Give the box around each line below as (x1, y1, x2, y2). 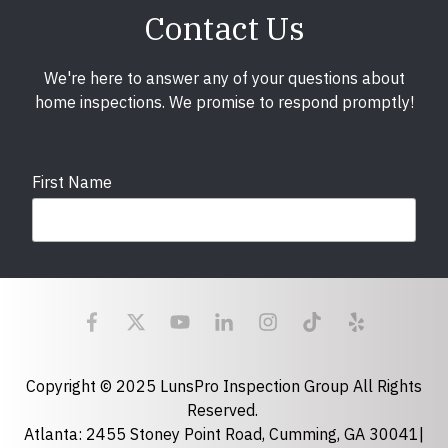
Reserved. (186, 400, 262, 420)
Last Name (32, 263, 111, 284)
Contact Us (143, 7, 305, 49)
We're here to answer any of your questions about (43, 68, 405, 88)
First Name (32, 172, 112, 192)
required (364, 357, 416, 376)
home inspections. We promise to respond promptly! (34, 92, 414, 112)
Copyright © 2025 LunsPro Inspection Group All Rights (26, 376, 422, 396)
